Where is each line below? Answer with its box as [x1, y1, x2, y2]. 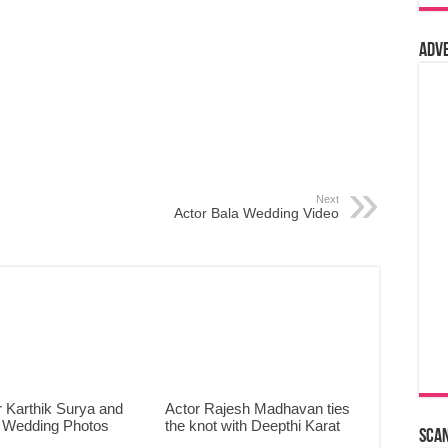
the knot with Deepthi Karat [164, 417, 340, 435]
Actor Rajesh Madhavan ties [164, 400, 350, 418]
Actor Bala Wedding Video [174, 205, 339, 221]
